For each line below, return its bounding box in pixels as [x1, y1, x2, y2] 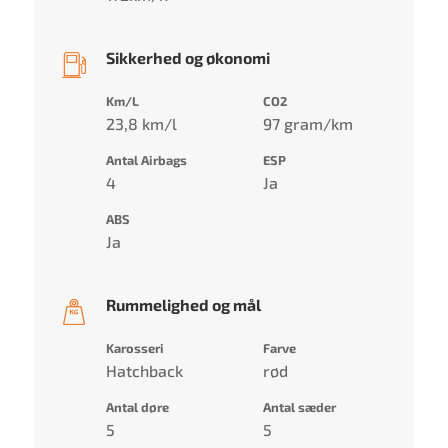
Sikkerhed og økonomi [106, 47, 271, 67]
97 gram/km [262, 113, 353, 133]
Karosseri [106, 339, 165, 356]
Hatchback [106, 360, 184, 380]
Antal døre [106, 398, 170, 415]
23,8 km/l [106, 113, 178, 133]
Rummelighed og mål [106, 294, 262, 314]
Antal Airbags [106, 151, 188, 168]
